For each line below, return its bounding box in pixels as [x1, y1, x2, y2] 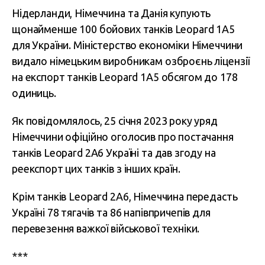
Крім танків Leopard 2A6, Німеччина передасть [12, 190, 238, 202]
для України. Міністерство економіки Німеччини [12, 39, 243, 51]
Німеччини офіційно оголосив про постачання [12, 131, 234, 143]
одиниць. [12, 87, 56, 99]
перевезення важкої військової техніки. [12, 222, 200, 234]
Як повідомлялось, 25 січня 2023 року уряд [12, 115, 218, 127]
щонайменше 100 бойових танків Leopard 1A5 [12, 23, 235, 35]
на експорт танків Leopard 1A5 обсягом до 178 [12, 71, 238, 83]
